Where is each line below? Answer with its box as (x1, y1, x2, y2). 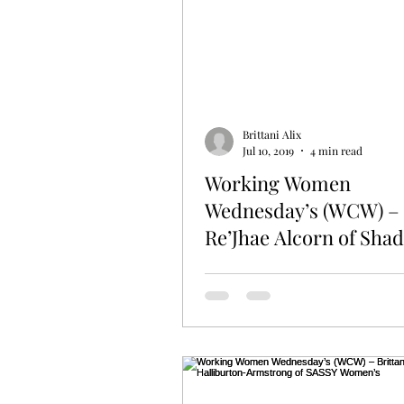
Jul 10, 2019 (243, 142, 294, 158)
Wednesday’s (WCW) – (205, 196, 399, 224)
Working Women (205, 169, 351, 197)
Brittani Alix (243, 127, 301, 142)
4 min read (310, 142, 363, 158)
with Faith (205, 250, 295, 278)
